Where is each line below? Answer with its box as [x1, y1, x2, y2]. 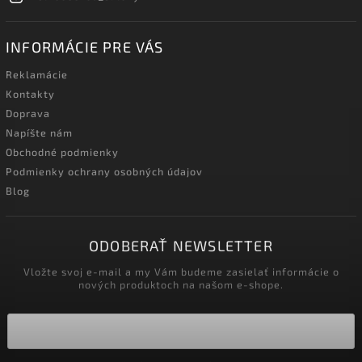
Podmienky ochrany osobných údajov [6, 165, 203, 179]
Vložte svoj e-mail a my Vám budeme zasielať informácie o [23, 264, 339, 278]
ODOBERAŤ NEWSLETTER [89, 237, 273, 255]
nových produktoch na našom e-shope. [78, 277, 284, 291]
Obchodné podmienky [6, 145, 119, 159]
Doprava [6, 107, 50, 120]
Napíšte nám [6, 126, 73, 140]
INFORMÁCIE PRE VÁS [6, 38, 164, 57]
